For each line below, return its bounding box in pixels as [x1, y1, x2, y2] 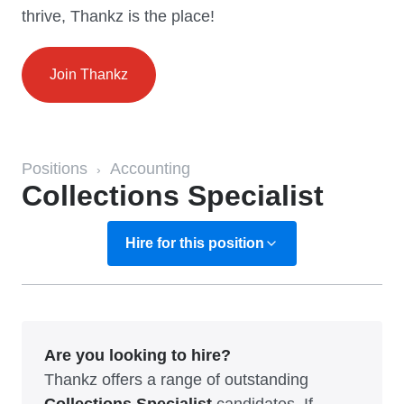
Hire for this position [125, 235, 264, 251]
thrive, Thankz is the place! [22, 7, 215, 25]
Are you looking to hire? [44, 346, 231, 364]
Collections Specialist [22, 179, 324, 212]
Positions [22, 160, 87, 178]
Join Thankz [50, 67, 128, 82]
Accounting [110, 160, 190, 178]
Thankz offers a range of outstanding [44, 371, 308, 389]
